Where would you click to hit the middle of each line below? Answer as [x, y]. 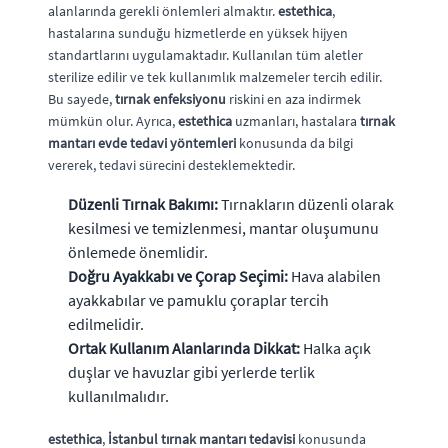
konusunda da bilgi [294, 142]
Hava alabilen [334, 275]
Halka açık [335, 347]
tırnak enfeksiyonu [170, 98]
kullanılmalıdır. [118, 395]
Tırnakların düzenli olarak [306, 203]
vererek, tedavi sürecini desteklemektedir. [171, 164]
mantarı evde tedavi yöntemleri [142, 142]
